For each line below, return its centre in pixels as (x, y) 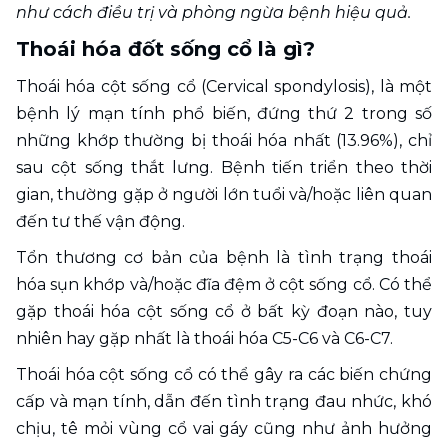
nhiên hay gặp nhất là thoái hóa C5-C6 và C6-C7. (204, 338)
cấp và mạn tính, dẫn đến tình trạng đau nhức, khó (224, 401)
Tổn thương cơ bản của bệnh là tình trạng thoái (224, 257)
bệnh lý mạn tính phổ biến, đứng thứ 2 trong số (224, 113)
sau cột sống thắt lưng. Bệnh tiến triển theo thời (224, 167)
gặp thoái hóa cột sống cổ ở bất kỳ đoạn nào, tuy (224, 311)
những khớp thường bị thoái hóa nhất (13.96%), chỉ (224, 140)
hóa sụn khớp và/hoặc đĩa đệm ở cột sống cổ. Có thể (224, 284)
